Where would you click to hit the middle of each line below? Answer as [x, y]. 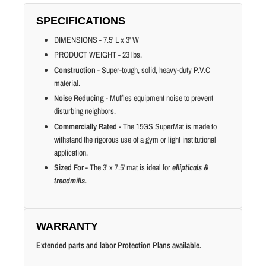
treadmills [69, 181]
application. [71, 152]
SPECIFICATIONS [81, 20]
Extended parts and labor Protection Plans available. [119, 246]
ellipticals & [190, 168]
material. [67, 83]
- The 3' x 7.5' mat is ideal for [129, 168]
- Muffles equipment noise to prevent [159, 98]
